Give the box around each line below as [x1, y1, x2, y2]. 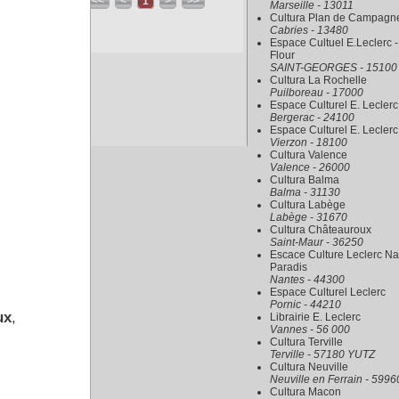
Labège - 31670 [270, 211, 347, 224]
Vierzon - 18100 [270, 136, 347, 149]
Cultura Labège [270, 199, 346, 211]
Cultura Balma [270, 174, 339, 186]
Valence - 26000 [270, 161, 350, 174]
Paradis [270, 261, 307, 273]
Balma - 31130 [270, 186, 340, 199]
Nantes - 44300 [270, 273, 345, 286]
